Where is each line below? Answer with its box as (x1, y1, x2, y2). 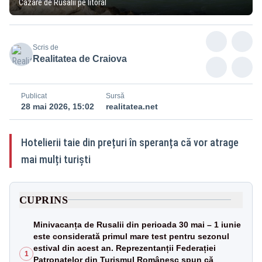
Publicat (21, 91, 47, 100)
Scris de (33, 43, 58, 51)
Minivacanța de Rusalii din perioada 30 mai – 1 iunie (33, 219, 241, 229)
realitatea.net (106, 101, 158, 111)
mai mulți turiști (21, 153, 91, 166)
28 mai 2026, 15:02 (21, 101, 94, 111)
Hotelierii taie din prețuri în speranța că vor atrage (21, 136, 239, 149)
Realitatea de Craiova (33, 53, 127, 64)
